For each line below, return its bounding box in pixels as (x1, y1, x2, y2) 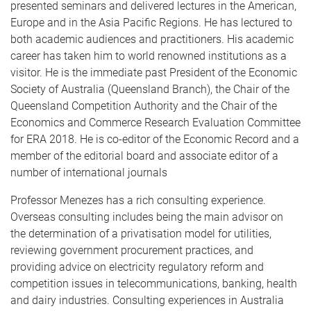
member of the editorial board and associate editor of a (10, 149, 278, 162)
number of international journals (10, 166, 167, 179)
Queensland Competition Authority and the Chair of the (10, 99, 277, 112)
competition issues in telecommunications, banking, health (10, 277, 297, 290)
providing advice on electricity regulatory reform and (10, 260, 264, 274)
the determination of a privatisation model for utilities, (10, 227, 271, 240)
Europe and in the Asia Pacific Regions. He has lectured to (10, 16, 292, 29)
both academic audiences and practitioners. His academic (10, 33, 294, 46)
